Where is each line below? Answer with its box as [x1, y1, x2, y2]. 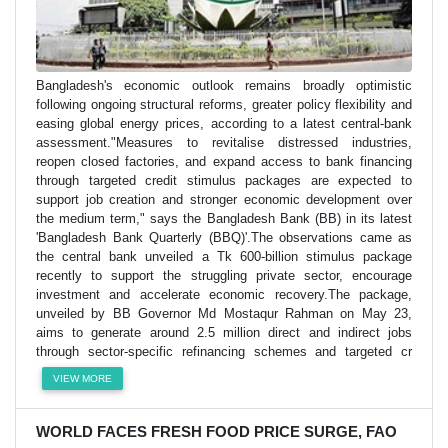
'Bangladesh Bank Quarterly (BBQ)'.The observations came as [36, 229, 412, 245]
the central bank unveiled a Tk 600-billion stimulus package [36, 248, 412, 264]
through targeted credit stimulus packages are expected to [36, 172, 412, 188]
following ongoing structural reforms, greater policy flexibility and [36, 96, 412, 112]
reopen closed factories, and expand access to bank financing [36, 153, 412, 169]
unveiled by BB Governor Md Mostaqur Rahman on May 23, [36, 305, 412, 321]
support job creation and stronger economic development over [36, 191, 412, 207]
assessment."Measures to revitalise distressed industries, [36, 134, 412, 150]
